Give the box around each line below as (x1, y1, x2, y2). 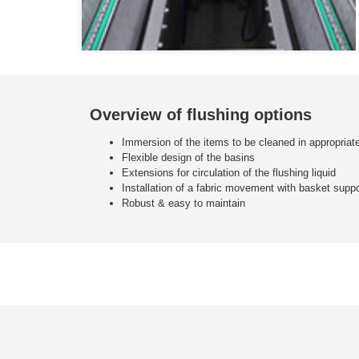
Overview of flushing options (90, 106, 312, 124)
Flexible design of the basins (122, 151, 255, 164)
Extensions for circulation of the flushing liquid (122, 167, 336, 179)
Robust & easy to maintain (122, 197, 245, 210)
